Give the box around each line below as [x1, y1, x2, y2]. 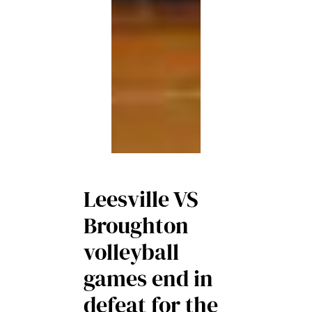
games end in [84, 263, 213, 295]
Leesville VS [84, 184, 198, 215]
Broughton [84, 210, 189, 242]
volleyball [84, 237, 179, 268]
